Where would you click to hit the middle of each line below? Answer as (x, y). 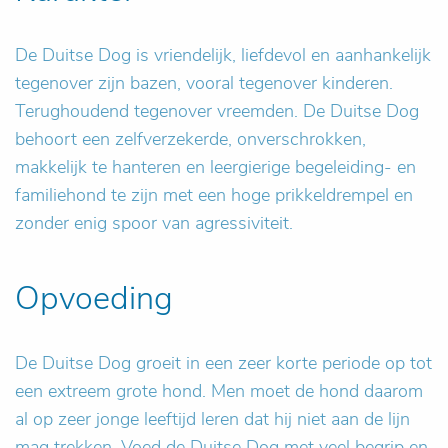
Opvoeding (94, 298)
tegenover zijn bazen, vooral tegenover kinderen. (204, 83)
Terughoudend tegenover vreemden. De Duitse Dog (217, 111)
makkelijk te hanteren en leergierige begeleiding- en (215, 167)
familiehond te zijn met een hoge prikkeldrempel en (214, 195)
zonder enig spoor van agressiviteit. (154, 223)
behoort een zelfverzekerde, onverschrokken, (190, 139)
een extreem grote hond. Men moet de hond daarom (219, 391)
